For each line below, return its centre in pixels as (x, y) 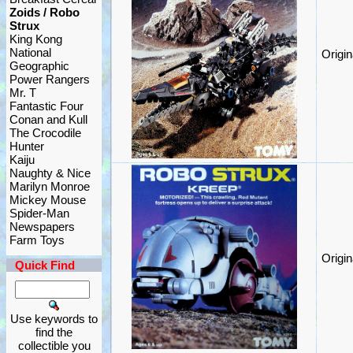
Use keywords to (54, 319)
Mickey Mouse (48, 200)
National (30, 52)
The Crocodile (45, 133)
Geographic (39, 66)
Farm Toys (37, 240)
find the (54, 332)
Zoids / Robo (45, 12)
